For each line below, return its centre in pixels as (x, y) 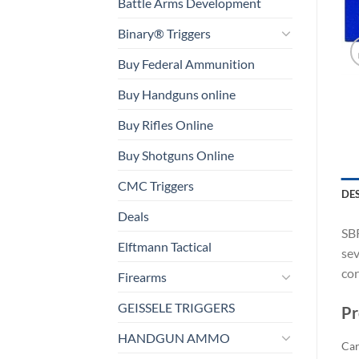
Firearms (142, 276)
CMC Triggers (156, 185)
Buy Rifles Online (165, 124)
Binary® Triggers (164, 33)
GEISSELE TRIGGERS (176, 307)
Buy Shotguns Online (176, 155)
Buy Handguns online (177, 94)
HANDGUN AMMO (174, 337)
